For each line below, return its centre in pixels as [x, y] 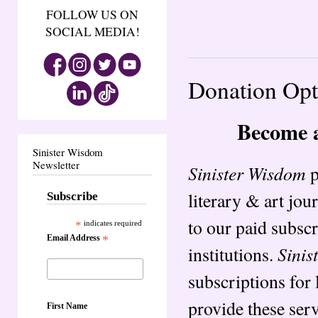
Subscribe [72, 197]
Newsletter [56, 165]
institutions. [233, 254]
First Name [67, 306]
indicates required [112, 223]
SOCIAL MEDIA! [92, 32]
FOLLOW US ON [92, 15]
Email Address [75, 238]
